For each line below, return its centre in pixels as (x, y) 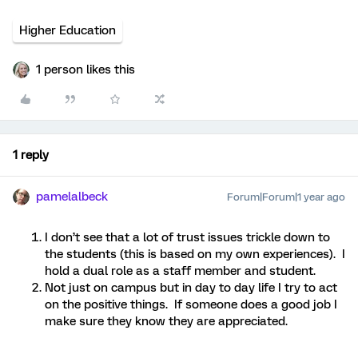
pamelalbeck (72, 197)
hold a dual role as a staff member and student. (180, 271)
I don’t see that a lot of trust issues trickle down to (187, 237)
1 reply (31, 155)
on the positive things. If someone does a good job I (191, 304)
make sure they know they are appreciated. (166, 321)
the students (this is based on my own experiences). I (195, 254)
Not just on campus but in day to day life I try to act (191, 288)
